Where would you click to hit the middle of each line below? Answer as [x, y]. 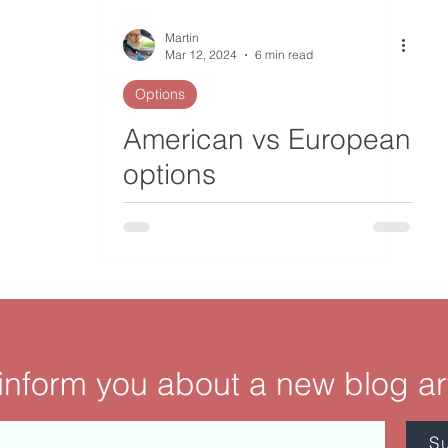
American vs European [267, 139]
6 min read [284, 54]
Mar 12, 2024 [201, 54]
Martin [182, 37]
